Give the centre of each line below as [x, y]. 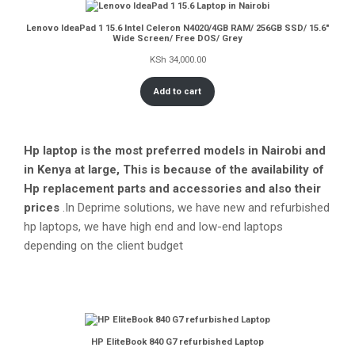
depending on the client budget [103, 246]
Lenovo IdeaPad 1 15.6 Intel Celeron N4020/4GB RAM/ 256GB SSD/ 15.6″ [177, 29]
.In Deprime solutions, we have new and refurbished [195, 208]
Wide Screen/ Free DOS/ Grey [177, 39]
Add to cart [177, 91]
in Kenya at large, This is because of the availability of [176, 170]
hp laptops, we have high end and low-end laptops [153, 227]
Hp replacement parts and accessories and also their [172, 189]
